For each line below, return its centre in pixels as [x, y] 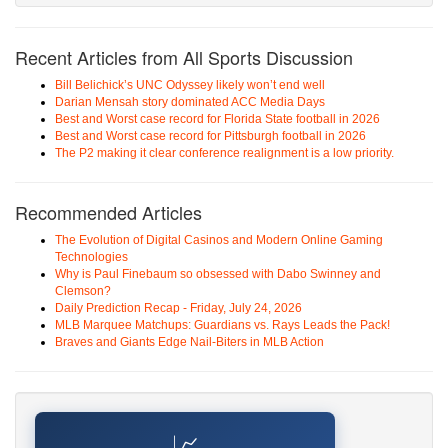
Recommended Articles [108, 212]
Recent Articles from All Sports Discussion [184, 57]
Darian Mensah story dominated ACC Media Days [190, 102]
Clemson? [83, 291]
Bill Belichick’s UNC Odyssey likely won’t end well [190, 85]
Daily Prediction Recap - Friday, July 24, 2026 [178, 308]
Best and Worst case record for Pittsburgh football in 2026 [210, 136]
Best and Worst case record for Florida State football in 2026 [217, 119]
